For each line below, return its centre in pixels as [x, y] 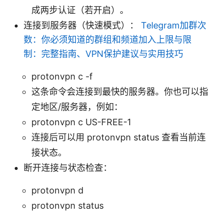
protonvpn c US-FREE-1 [81, 122]
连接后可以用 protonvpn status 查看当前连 [119, 137]
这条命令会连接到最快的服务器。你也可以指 [120, 91]
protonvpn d [57, 190]
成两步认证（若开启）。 [80, 10]
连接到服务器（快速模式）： [82, 25]
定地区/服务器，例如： [77, 107]
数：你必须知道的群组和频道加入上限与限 [108, 39]
